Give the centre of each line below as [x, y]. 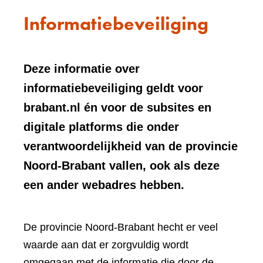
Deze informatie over [82, 69]
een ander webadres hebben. [104, 185]
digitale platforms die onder [101, 127]
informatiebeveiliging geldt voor [113, 88]
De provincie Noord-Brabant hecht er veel [121, 227]
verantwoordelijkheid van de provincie [131, 146]
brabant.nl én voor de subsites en [117, 107]
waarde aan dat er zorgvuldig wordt [106, 245]
